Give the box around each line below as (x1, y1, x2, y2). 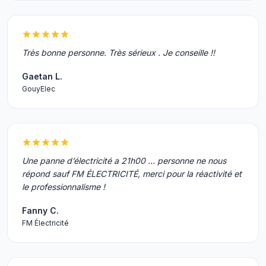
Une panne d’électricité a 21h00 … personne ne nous (22, 156, 226, 166)
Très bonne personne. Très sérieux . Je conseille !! (22, 47, 215, 58)
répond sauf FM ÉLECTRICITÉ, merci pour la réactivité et (22, 169, 242, 179)
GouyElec (22, 84, 55, 93)
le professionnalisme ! (22, 182, 105, 192)
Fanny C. (22, 205, 59, 216)
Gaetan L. (22, 71, 62, 81)
